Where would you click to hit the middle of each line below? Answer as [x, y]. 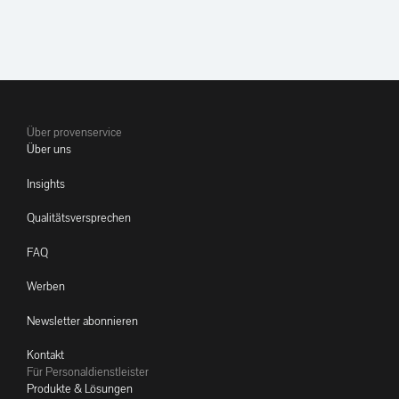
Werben [46, 287]
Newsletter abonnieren [82, 321]
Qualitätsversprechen [79, 218]
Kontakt [45, 355]
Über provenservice [74, 133]
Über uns [49, 150]
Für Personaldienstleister [88, 372]
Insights [46, 183]
